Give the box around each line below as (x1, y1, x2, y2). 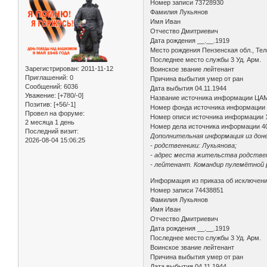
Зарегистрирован (25, 65, 77, 73)
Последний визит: (25, 128, 79, 135)
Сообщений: (25, 83, 62, 91)
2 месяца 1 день (25, 119, 74, 126)
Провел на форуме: (25, 110, 85, 117)
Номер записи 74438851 (150, 187, 224, 194)
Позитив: (25, 101, 52, 108)
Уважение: (25, 92, 56, 100)
